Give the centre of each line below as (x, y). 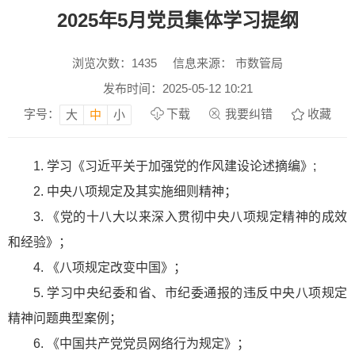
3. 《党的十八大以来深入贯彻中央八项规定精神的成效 (190, 216)
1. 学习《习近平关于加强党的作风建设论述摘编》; (175, 166)
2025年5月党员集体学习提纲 (177, 20)
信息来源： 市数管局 (228, 63)
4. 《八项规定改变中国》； (110, 267)
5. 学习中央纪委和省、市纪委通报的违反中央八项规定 (190, 292)
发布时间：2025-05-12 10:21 (177, 88)
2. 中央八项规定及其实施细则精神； (135, 191)
